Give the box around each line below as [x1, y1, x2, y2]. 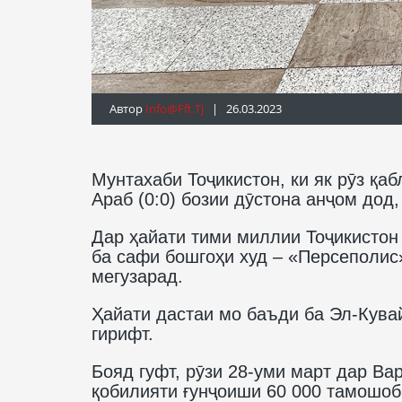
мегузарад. [92, 266, 183, 286]
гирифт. [92, 323, 153, 344]
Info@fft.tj [145, 100, 204, 117]
